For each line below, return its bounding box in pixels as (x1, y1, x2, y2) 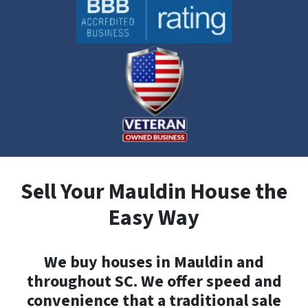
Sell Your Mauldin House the (21, 176, 287, 208)
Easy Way (109, 202, 199, 234)
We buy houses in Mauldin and (44, 250, 264, 274)
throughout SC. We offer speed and (26, 269, 282, 294)
